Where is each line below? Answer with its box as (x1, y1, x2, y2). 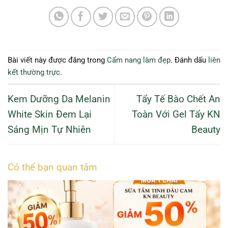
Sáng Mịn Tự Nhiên (8, 123, 91, 135)
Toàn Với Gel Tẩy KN (132, 108, 220, 120)
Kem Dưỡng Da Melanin (8, 93, 110, 105)
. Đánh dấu (170, 55, 208, 65)
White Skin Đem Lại (8, 108, 92, 120)
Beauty (191, 123, 220, 135)
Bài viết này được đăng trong (8, 55, 107, 65)
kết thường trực (8, 68, 60, 77)
